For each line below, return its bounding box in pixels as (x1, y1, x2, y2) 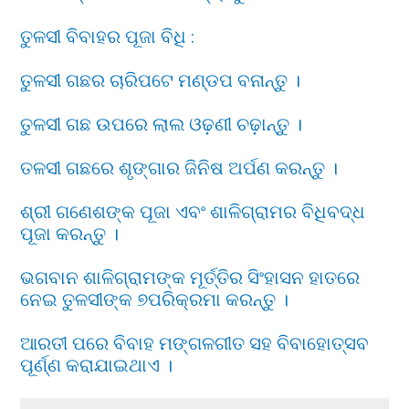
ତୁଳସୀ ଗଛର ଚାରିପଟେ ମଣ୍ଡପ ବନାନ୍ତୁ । (20, 68, 301, 92)
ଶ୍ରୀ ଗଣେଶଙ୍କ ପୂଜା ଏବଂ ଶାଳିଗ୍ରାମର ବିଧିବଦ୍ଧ (20, 199, 366, 224)
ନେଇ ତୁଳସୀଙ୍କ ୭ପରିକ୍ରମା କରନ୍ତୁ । (20, 287, 289, 311)
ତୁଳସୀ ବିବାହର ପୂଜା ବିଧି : (20, 24, 195, 48)
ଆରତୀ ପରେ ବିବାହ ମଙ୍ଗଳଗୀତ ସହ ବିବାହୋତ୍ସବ (20, 330, 370, 355)
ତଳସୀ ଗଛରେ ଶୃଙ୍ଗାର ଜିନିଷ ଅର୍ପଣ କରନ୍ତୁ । (20, 155, 339, 180)
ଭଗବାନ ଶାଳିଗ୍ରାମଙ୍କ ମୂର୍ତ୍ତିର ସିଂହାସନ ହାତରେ (20, 265, 361, 289)
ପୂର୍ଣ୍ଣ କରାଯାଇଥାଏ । (20, 352, 173, 377)
